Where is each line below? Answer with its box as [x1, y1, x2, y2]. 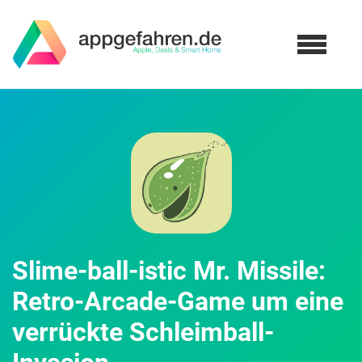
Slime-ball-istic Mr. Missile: [12, 255, 326, 286]
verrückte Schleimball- [12, 317, 274, 347]
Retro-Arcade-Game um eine [12, 286, 343, 317]
